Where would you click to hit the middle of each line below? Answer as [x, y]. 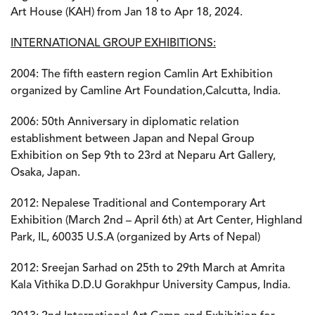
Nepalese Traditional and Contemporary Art [152, 204]
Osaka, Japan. [45, 173]
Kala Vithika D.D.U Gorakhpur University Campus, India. [150, 285]
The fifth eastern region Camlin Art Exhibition [157, 75]
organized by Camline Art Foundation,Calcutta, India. [146, 91]
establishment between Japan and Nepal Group [133, 139]
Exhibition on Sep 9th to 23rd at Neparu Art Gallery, [143, 156]
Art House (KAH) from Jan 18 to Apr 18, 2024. [127, 13]
